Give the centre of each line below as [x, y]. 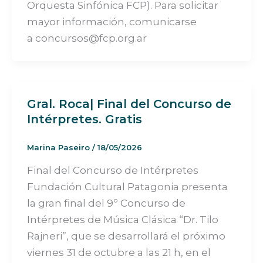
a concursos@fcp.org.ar [87, 38]
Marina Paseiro [59, 147]
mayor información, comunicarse [112, 21]
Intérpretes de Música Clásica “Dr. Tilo [122, 219]
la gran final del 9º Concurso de [106, 203]
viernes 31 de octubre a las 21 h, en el [119, 252]
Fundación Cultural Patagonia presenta [127, 186]
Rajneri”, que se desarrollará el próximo [126, 236]
